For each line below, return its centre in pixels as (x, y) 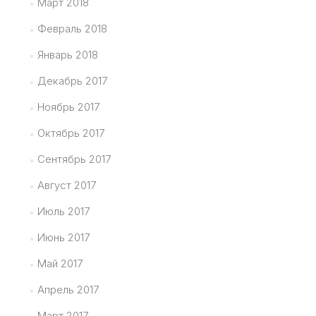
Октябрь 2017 (71, 133)
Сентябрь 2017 (74, 159)
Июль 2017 (63, 212)
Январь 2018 (67, 55)
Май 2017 (60, 264)
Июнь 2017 (63, 238)
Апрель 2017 (68, 290)
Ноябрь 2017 (68, 107)
